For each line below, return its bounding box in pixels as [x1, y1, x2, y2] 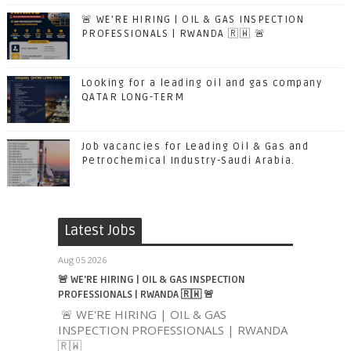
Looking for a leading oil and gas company [81, 77, 323, 89]
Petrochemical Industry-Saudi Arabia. [81, 154, 295, 167]
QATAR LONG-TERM [81, 91, 185, 103]
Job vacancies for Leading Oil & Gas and [81, 140, 309, 153]
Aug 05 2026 [57, 254, 107, 266]
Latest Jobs [63, 222, 136, 239]
